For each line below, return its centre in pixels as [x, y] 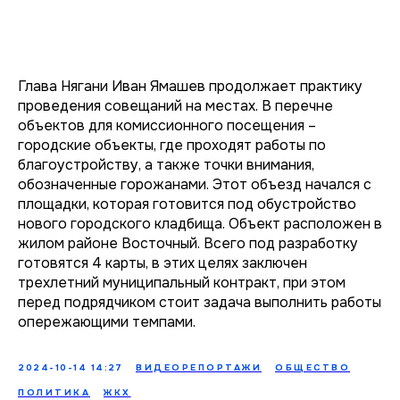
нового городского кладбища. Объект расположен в [200, 224]
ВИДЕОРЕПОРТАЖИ [199, 367]
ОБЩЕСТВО [312, 367]
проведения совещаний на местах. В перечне [175, 106]
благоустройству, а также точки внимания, [166, 165]
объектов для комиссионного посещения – [167, 125]
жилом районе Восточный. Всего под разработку [188, 243]
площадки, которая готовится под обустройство [187, 204]
